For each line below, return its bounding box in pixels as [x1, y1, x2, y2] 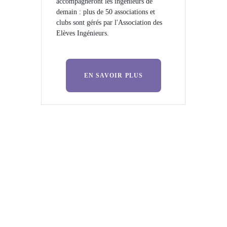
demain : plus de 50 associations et [56, 8, 156, 16]
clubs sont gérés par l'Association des [56, 19, 163, 27]
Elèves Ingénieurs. [56, 29, 109, 37]
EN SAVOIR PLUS [84, 72, 143, 80]
